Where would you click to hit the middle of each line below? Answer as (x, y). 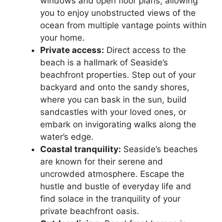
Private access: (72, 50)
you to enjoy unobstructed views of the (118, 13)
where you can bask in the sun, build (113, 100)
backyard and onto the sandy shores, (115, 87)
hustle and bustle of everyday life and (116, 187)
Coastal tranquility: (81, 149)
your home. (62, 38)
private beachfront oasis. (90, 211)
